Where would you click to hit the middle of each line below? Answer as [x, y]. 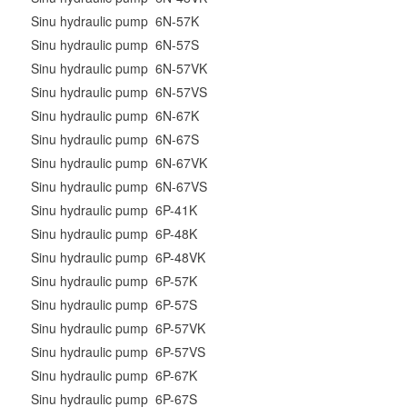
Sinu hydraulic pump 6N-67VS [119, 187]
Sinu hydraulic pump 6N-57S [115, 45]
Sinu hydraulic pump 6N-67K [115, 116]
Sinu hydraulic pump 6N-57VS [119, 92]
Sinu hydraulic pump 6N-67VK [119, 163]
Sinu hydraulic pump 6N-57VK [119, 69]
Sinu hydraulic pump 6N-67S [115, 139]
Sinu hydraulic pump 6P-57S [114, 305]
